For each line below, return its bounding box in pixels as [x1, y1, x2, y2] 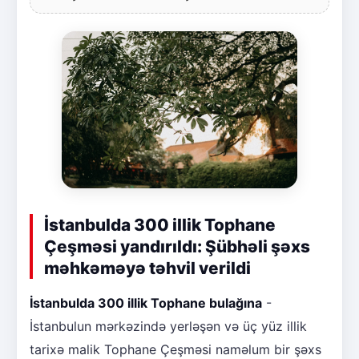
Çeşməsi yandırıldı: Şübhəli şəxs [44, 236, 310, 256]
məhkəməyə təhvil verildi [44, 257, 251, 278]
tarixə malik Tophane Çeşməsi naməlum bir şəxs [30, 341, 321, 357]
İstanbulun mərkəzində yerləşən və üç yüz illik [30, 317, 307, 334]
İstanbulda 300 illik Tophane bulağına [30, 294, 262, 311]
